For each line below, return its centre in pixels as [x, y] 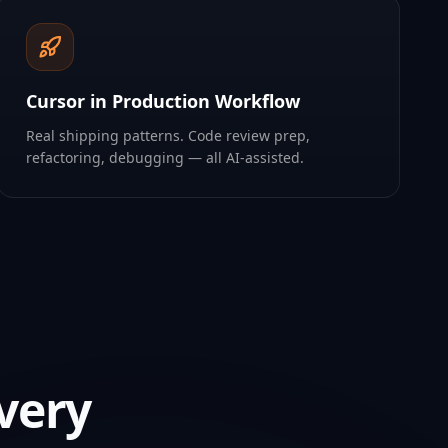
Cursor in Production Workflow [163, 101]
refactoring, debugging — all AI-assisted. [165, 157]
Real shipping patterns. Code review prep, [168, 135]
